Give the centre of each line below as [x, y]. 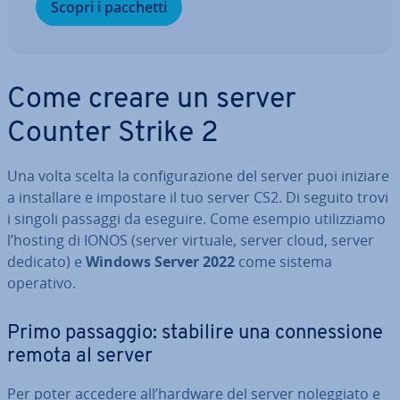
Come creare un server [151, 100]
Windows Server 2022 [160, 262]
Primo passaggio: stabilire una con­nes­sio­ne [195, 333]
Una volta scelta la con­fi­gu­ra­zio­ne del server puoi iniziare [198, 176]
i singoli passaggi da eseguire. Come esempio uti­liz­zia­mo [196, 219]
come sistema [283, 262]
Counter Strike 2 [113, 134]
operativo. [42, 283]
